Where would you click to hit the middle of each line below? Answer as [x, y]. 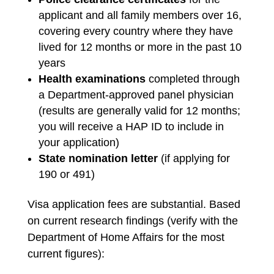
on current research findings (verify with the [132, 221]
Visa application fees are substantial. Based [134, 204]
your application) [79, 143]
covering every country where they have [135, 31]
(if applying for [194, 158]
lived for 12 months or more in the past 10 [140, 47]
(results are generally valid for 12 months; [139, 111]
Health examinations [92, 79]
